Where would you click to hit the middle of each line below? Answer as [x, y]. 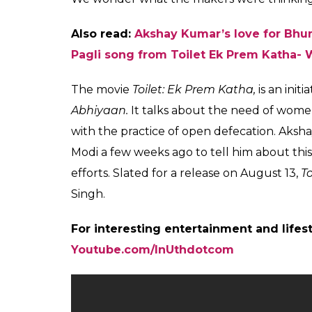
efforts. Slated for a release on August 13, [186, 173]
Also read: [103, 33]
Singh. [88, 194]
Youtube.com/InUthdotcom [153, 249]
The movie [102, 89]
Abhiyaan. [101, 110]
